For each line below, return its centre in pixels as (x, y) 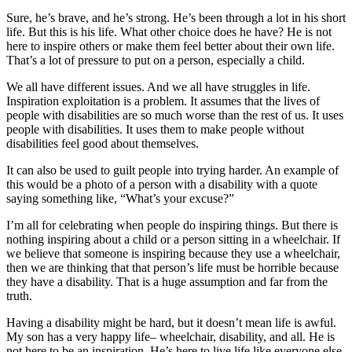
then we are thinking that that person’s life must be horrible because (172, 268)
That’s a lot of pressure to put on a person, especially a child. (156, 60)
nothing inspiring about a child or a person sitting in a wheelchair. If (173, 240)
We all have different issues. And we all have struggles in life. (158, 87)
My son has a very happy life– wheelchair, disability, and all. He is (170, 337)
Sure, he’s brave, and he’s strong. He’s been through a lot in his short (176, 18)
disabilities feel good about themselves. (103, 144)
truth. (19, 296)
